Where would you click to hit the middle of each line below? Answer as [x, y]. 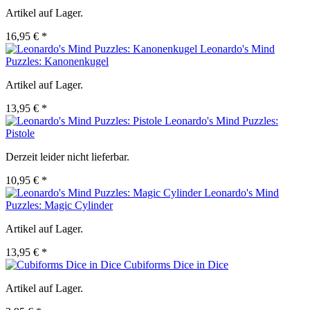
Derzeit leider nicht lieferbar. [67, 157]
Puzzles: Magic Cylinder [59, 206]
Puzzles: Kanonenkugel [57, 62]
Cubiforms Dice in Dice [176, 265]
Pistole [20, 134]
